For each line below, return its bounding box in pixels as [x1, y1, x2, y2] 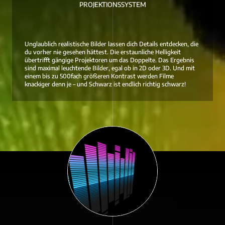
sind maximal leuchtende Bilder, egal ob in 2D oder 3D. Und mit [25, 64, 195, 72]
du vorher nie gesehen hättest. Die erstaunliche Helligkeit [25, 48, 181, 56]
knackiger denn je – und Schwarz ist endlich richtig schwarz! [25, 80, 186, 88]
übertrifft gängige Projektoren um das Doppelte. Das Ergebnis [25, 56, 194, 64]
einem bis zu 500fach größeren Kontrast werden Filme [25, 72, 174, 80]
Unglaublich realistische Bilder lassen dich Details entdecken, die [25, 40, 198, 48]
